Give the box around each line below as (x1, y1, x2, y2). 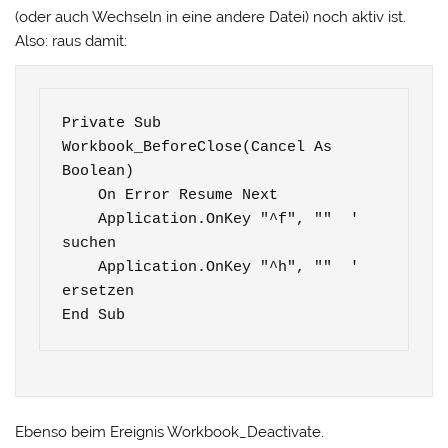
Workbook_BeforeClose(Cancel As (62, 138, 333, 156)
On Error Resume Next (62, 186, 99, 204)
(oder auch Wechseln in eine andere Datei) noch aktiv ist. (15, 8, 407, 27)
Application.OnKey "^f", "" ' (62, 210, 99, 228)
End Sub (62, 306, 126, 324)
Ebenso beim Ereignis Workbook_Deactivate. (15, 422, 325, 441)
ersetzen (62, 282, 135, 300)
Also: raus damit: (15, 32, 128, 51)
